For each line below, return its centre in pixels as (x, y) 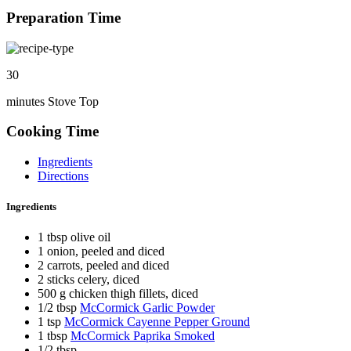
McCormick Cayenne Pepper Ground (157, 322)
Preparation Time (63, 17)
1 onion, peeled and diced (101, 251)
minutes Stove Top (52, 101)
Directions (63, 176)
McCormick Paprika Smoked (143, 336)
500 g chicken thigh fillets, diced (118, 294)
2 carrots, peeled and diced (103, 266)
